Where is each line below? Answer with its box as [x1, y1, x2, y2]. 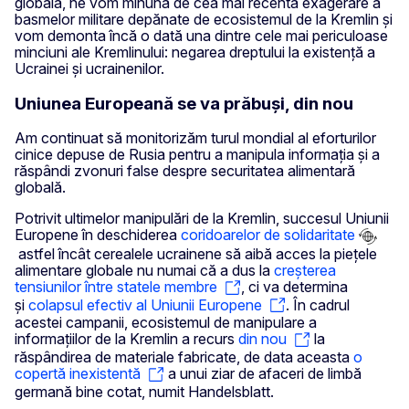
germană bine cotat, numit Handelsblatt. [15, 382, 274, 401]
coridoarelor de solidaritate [181, 225, 355, 245]
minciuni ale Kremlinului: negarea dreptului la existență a [15, 42, 375, 61]
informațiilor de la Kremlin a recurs [15, 330, 238, 349]
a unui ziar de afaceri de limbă [164, 364, 362, 383]
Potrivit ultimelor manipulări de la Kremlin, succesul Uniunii [15, 209, 389, 228]
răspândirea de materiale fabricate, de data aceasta [15, 348, 353, 366]
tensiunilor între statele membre [15, 278, 217, 297]
